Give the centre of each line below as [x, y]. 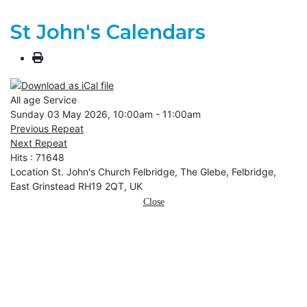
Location [31, 171]
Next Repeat [39, 143]
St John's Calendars [108, 32]
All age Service [44, 99]
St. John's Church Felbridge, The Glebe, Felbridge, [164, 171]
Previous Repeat [47, 128]
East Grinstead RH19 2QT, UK [76, 186]
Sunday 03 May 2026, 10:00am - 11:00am [106, 114]
